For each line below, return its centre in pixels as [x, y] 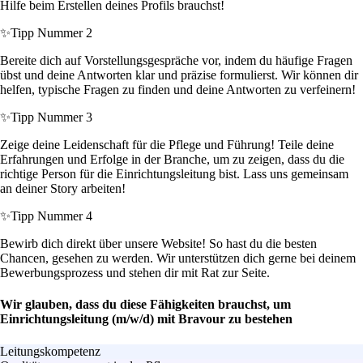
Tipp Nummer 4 [51, 216]
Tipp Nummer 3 [51, 117]
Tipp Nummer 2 [51, 33]
